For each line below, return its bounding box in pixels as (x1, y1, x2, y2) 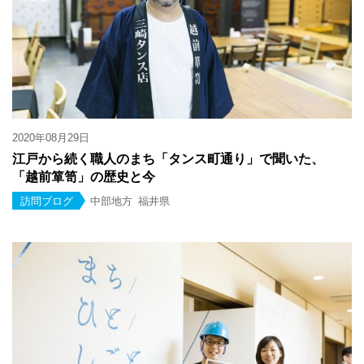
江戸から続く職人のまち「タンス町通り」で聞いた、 (12, 152, 324, 167)
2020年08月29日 (12, 132, 89, 145)
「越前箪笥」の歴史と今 (12, 170, 155, 184)
